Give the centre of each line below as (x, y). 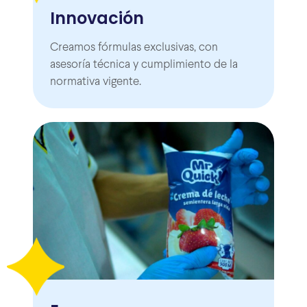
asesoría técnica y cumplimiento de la (144, 65)
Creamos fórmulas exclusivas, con (134, 48)
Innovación (97, 19)
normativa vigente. (96, 83)
